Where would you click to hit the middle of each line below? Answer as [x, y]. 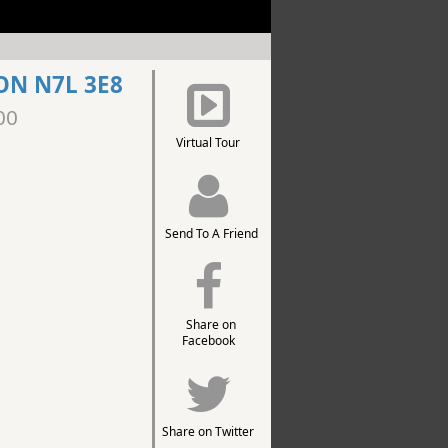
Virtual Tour [208, 143]
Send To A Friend [208, 234]
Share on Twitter [208, 432]
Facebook [208, 341]
